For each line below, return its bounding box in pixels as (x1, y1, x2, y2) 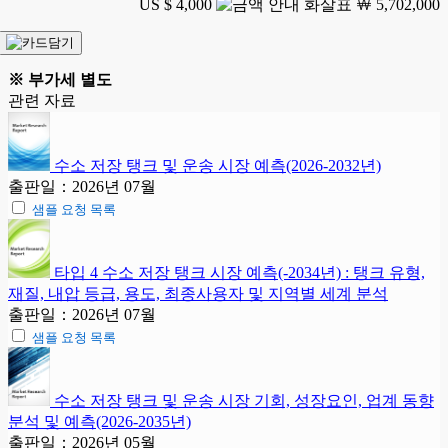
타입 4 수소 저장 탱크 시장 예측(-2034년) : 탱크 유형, (54, 263, 425, 281)
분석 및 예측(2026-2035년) (8, 412, 191, 430)
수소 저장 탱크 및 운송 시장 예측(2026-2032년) (54, 156, 381, 174)
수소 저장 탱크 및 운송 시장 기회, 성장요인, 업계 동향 (54, 391, 434, 409)
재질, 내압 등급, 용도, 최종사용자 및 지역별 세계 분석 (8, 284, 388, 302)
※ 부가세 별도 (8, 70, 112, 88)
